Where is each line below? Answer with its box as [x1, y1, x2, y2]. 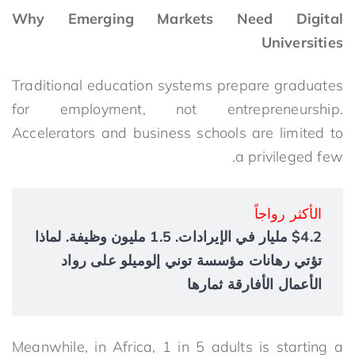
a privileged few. [235, 147, 343, 166]
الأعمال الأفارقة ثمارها [187, 274, 322, 293]
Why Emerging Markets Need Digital [12, 9, 343, 28]
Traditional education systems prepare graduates [12, 75, 343, 94]
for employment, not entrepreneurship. [12, 99, 343, 118]
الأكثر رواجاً [254, 204, 322, 223]
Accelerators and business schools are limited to [12, 123, 343, 142]
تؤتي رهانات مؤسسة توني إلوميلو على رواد [61, 250, 322, 269]
